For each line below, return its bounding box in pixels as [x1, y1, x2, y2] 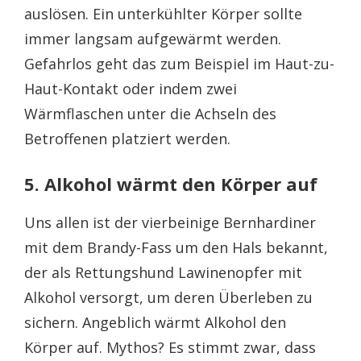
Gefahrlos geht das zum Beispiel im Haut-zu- [24, 53, 334, 73]
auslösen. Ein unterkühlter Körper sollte [24, 3, 302, 23]
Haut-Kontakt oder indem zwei [24, 78, 237, 98]
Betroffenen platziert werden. [24, 128, 230, 148]
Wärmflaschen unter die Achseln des [24, 103, 276, 123]
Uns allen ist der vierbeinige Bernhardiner [24, 212, 316, 232]
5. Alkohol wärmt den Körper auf [24, 171, 317, 196]
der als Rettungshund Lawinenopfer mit [24, 262, 302, 282]
